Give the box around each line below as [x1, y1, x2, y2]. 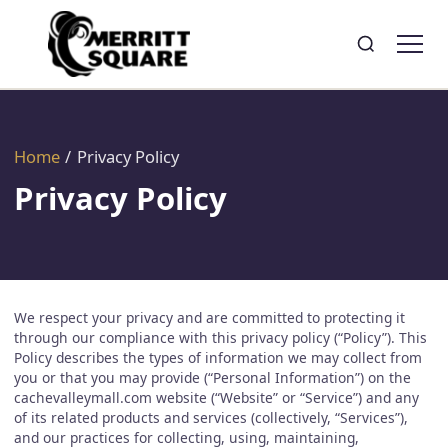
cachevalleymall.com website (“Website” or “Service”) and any [13, 387, 419, 407]
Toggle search [364, 42, 446, 58]
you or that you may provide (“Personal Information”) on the [13, 367, 411, 387]
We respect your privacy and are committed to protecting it [13, 307, 405, 327]
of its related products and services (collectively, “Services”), [13, 407, 408, 427]
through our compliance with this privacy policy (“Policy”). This [13, 327, 427, 347]
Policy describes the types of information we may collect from [13, 347, 422, 367]
